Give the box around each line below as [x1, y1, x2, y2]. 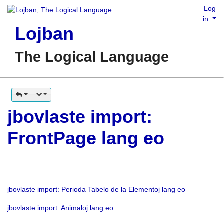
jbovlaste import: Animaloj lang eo [7, 204, 113, 212]
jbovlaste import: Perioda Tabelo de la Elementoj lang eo [7, 185, 185, 193]
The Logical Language [15, 49, 169, 65]
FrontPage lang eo [7, 128, 164, 148]
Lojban [15, 23, 74, 44]
